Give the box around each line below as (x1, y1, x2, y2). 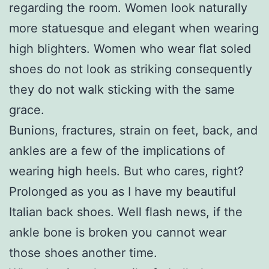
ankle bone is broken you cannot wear (9, 225, 226, 240)
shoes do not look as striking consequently (9, 61, 252, 76)
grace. (9, 102, 44, 117)
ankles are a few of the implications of (9, 143, 225, 158)
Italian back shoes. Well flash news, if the (9, 204, 243, 219)
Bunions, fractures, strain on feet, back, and (9, 122, 258, 138)
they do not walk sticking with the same (9, 82, 235, 97)
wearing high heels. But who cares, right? (9, 163, 244, 178)
